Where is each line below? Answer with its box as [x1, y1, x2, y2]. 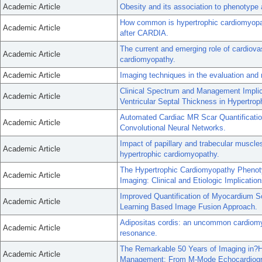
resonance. [120, 229, 157, 237]
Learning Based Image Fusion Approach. [120, 202, 257, 211]
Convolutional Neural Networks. [120, 123, 226, 132]
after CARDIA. [120, 29, 168, 37]
